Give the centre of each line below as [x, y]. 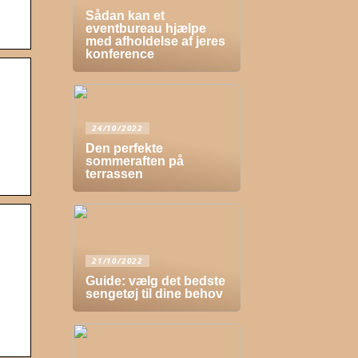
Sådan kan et [125, 16]
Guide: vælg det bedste [155, 281]
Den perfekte [124, 148]
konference [120, 54]
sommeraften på [135, 161]
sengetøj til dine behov [154, 294]
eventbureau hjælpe [146, 28]
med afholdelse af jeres [155, 41]
